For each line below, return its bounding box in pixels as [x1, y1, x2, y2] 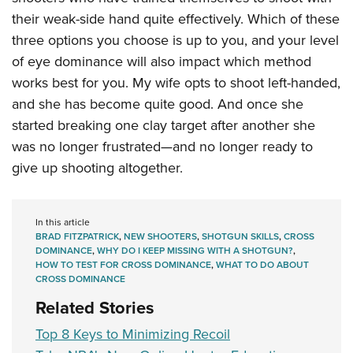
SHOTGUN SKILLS [202, 229, 279, 243]
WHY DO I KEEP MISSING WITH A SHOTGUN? [97, 243, 293, 258]
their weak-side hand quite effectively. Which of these [12, 9, 340, 29]
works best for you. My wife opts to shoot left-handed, [12, 72, 340, 93]
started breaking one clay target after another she [12, 115, 315, 136]
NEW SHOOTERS [124, 229, 197, 243]
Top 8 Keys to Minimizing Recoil [35, 324, 230, 344]
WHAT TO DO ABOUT [216, 258, 309, 272]
